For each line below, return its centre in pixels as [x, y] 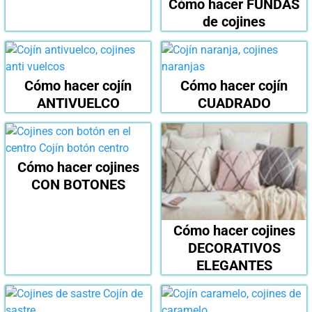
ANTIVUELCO [78, 103]
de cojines [234, 22]
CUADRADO [234, 103]
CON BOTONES [78, 185]
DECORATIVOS [234, 248]
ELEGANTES [234, 266]
